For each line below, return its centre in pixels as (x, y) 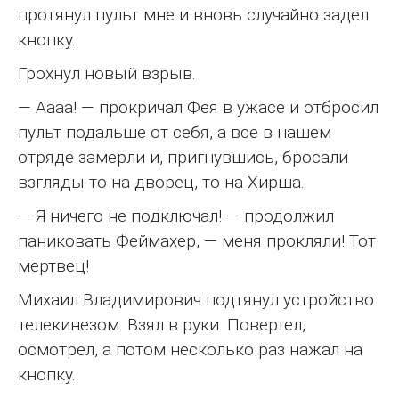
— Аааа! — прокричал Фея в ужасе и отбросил (198, 108)
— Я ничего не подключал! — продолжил (176, 216)
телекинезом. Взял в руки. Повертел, (162, 325)
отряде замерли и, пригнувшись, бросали (183, 158)
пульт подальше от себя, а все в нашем (175, 133)
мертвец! (53, 266)
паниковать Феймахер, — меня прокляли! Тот (197, 241)
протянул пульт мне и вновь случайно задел (193, 15)
